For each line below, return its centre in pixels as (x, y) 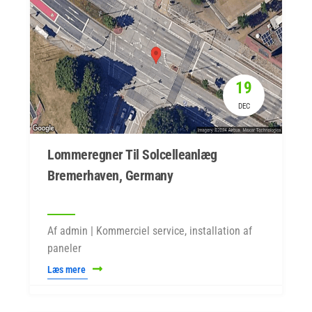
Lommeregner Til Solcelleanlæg (132, 155)
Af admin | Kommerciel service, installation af (150, 231)
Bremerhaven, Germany (110, 175)
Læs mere (68, 270)
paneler (64, 248)
